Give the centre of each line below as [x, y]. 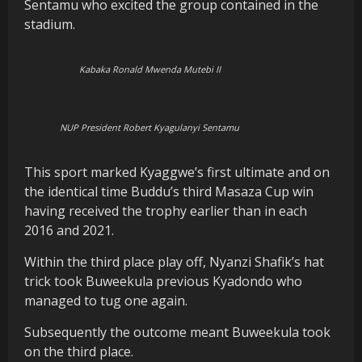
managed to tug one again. [106, 301]
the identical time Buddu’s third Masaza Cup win [169, 192]
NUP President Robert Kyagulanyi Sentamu [149, 128]
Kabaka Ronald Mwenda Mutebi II [149, 69]
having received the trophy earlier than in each [166, 211]
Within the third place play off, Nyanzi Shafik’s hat [174, 262]
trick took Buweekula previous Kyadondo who [163, 282]
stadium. [50, 25]
